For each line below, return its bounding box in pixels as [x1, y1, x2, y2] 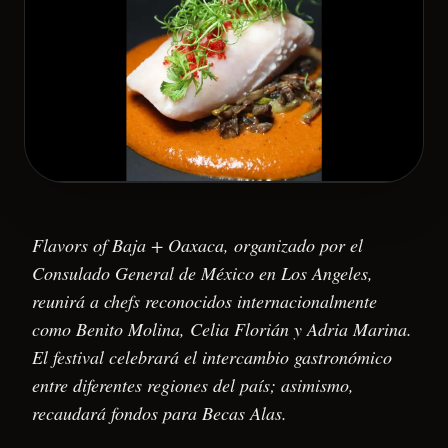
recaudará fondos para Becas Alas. [32, 400, 287, 425]
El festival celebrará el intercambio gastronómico [32, 344, 392, 369]
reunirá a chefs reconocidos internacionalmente [32, 288, 377, 313]
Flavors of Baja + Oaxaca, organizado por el [32, 232, 363, 257]
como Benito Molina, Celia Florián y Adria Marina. [32, 316, 412, 341]
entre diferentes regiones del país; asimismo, [32, 372, 354, 397]
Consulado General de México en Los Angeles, [32, 260, 373, 285]
